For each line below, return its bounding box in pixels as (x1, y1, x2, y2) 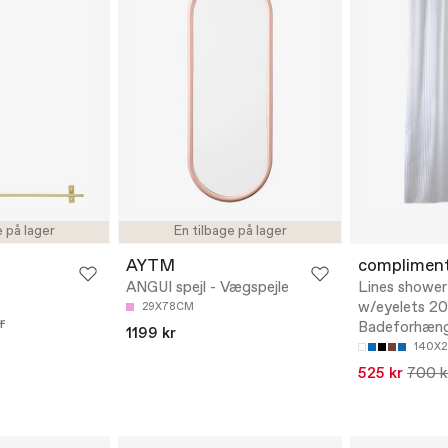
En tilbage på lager (173, 223, 287, 241)
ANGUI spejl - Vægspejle (126, 278, 289, 299)
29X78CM (142, 300, 194, 315)
